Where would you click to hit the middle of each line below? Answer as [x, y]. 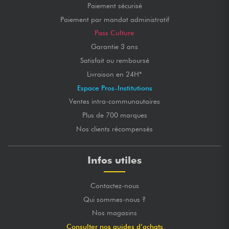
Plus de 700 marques [114, 115]
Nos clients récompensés [114, 129]
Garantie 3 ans [114, 47]
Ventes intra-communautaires [114, 101]
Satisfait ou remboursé [114, 60]
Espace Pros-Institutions [114, 88]
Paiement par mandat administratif [114, 19]
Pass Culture [114, 33]
